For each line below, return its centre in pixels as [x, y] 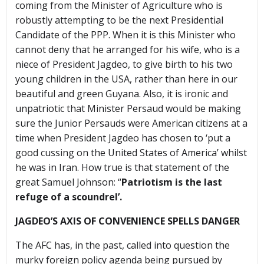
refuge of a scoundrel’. [69, 197]
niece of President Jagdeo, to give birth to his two [124, 65]
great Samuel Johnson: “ [68, 182]
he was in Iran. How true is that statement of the [122, 168]
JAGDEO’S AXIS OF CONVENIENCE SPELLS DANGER [128, 221]
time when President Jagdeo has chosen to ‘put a [123, 138]
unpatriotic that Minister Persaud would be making [128, 109]
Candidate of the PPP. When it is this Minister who [126, 35]
